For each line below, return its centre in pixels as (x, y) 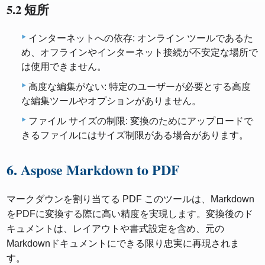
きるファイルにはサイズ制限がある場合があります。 (135, 135)
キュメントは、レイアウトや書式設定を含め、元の (116, 228)
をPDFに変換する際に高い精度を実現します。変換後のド (130, 214)
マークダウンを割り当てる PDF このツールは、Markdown (131, 199)
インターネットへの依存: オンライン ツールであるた (141, 38)
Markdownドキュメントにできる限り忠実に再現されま (123, 243)
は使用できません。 (64, 66)
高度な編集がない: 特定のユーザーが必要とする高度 (140, 86)
